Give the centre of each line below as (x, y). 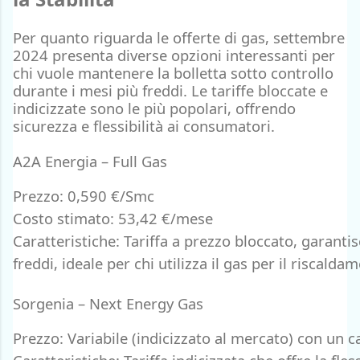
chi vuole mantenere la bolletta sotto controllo (173, 72)
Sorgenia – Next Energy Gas (108, 304)
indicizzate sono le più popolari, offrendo (154, 108)
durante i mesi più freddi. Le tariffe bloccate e (170, 90)
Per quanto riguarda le (93, 37)
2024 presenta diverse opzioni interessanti (162, 55)
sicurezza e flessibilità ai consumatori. (144, 125)
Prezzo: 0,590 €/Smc (84, 196)
